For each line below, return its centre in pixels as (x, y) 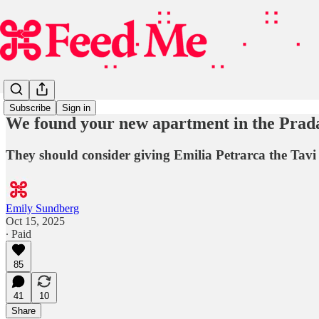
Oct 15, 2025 (35, 221)
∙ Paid (19, 234)
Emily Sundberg (42, 208)
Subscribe (30, 108)
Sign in (76, 108)
